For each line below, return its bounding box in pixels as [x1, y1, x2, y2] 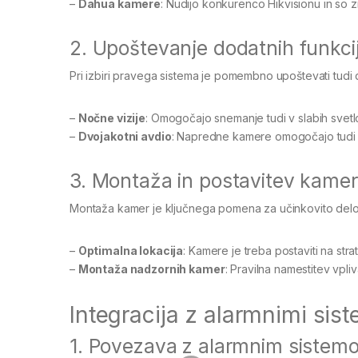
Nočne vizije [78, 110, 146, 125]
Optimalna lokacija [78, 243, 184, 257]
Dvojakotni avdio [78, 129, 172, 143]
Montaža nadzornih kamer [78, 261, 225, 276]
